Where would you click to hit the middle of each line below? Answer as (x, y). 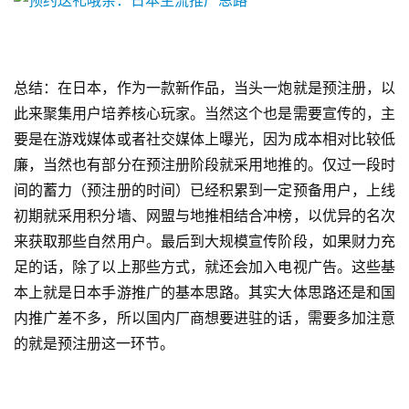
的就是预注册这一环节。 (94, 344)
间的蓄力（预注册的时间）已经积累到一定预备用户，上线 (204, 190)
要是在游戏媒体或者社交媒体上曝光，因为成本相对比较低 (204, 139)
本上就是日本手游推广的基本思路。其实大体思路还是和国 (204, 293)
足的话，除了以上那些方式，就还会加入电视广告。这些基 (204, 267)
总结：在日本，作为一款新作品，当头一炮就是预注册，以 (204, 88)
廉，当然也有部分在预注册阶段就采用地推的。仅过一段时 (204, 165)
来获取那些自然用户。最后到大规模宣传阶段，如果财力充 (204, 241)
